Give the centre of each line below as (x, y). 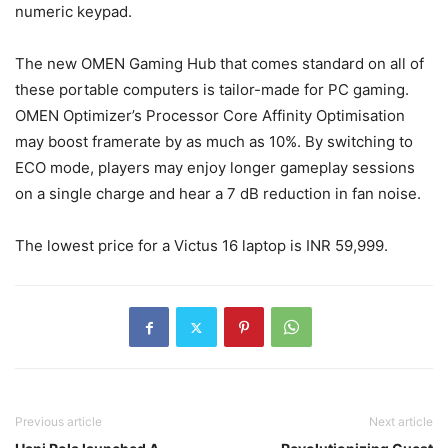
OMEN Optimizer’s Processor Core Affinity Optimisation (210, 116)
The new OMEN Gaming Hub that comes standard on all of (219, 64)
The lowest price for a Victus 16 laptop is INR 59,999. (201, 246)
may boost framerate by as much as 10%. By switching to (214, 142)
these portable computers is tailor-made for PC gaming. (212, 90)
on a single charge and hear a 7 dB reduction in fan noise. (218, 194)
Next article (401, 422)
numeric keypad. (73, 12)
